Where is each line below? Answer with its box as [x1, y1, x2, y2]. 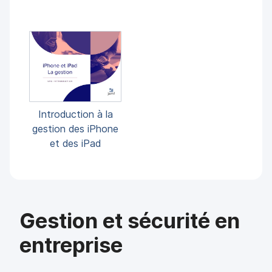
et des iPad [50, 137, 101, 150]
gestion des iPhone [32, 123, 119, 135]
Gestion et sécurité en [19, 208, 240, 234]
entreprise [19, 233, 123, 258]
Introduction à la [38, 108, 113, 121]
